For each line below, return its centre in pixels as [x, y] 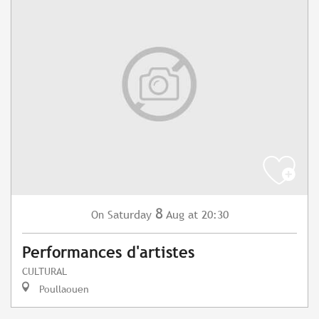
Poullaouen [63, 289]
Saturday [129, 215]
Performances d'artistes [108, 253]
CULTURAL [45, 271]
